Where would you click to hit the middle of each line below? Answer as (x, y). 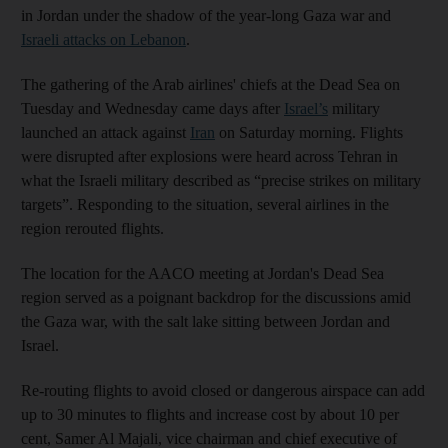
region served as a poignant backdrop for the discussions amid (216, 297)
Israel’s (306, 108)
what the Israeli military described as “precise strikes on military (221, 180)
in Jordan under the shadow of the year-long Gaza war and (206, 15)
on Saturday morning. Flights (309, 132)
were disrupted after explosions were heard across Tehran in (209, 156)
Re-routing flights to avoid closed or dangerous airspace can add (223, 390)
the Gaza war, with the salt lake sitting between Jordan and (205, 321)
